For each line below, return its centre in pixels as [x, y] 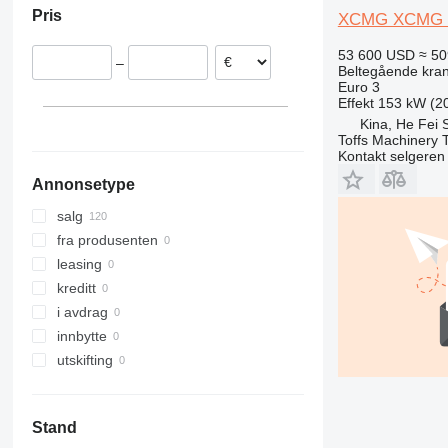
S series [103, 22]
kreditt [76, 288]
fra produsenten [107, 240]
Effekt [355, 102]
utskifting [84, 360]
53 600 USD [376, 54]
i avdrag [82, 312]
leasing [79, 264]
